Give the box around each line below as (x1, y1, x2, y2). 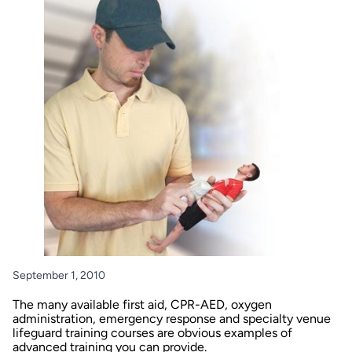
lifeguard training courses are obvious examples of (13, 324, 292, 340)
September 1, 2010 (13, 268, 105, 282)
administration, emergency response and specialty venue (13, 310, 331, 326)
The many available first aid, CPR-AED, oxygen (13, 296, 272, 312)
